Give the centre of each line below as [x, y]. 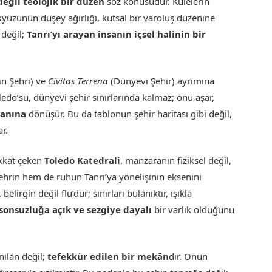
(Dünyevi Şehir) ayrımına [161, 80]
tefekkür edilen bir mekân [108, 257]
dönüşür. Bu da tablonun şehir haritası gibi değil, [129, 113]
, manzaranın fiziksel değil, [176, 161]
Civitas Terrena [78, 80]
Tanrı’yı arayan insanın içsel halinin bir [117, 34]
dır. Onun [189, 257]
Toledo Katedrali [83, 161]
